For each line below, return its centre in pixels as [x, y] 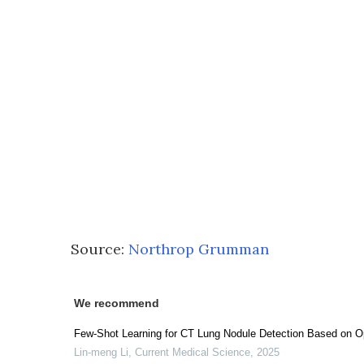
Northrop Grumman [199, 249]
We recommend [117, 303]
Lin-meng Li [101, 352]
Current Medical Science [193, 352]
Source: [100, 249]
